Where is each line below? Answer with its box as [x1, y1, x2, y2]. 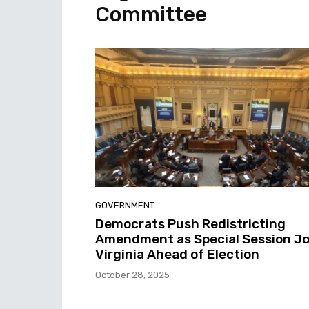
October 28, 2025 [95, 269, 170, 280]
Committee [95, 2, 207, 27]
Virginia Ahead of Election [95, 246, 259, 262]
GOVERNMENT [95, 199, 154, 210]
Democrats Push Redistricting [95, 215, 286, 232]
